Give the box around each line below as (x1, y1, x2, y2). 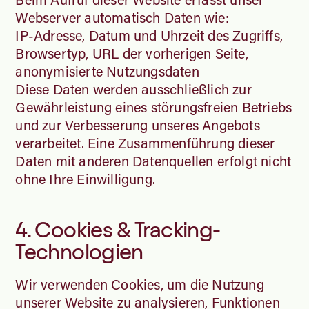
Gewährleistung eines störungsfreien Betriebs (15, 97, 292, 116)
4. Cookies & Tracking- (15, 217, 221, 241)
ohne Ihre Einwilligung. (15, 169, 159, 188)
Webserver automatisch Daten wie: (15, 8, 229, 26)
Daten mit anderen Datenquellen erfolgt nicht (15, 151, 292, 170)
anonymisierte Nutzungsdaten (15, 61, 199, 80)
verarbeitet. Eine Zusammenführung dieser (15, 133, 275, 152)
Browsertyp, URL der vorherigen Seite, (15, 43, 248, 62)
